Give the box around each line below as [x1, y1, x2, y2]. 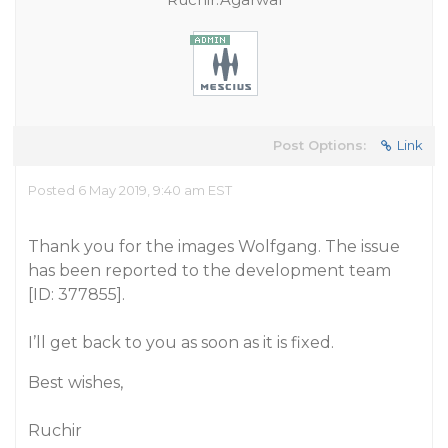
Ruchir [28, 421, 82, 440]
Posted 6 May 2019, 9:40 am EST [28, 182, 232, 198]
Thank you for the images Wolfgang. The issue [28, 237, 400, 256]
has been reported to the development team [28, 261, 391, 280]
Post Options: [273, 137, 366, 153]
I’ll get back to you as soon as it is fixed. [28, 333, 334, 352]
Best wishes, [28, 373, 123, 392]
